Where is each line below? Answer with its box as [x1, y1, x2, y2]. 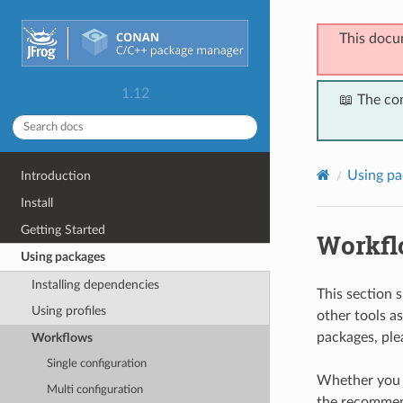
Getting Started [21, 222, 106, 237]
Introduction [21, 169, 92, 184]
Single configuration [47, 358, 148, 371]
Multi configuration [47, 383, 144, 396]
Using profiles [31, 304, 106, 318]
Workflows [31, 331, 93, 345]
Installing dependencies [31, 277, 159, 291]
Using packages [21, 250, 106, 264]
